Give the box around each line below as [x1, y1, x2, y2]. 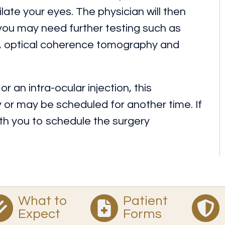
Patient [123, 194, 168, 207]
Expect [18, 207, 60, 220]
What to [18, 194, 67, 207]
